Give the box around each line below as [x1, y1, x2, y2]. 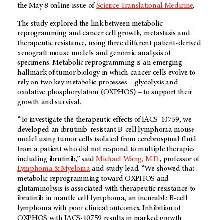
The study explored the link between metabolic [17, 20, 163, 28]
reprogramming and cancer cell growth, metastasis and [17, 29, 190, 38]
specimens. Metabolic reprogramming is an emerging [17, 59, 182, 67]
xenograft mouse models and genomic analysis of [17, 49, 171, 57]
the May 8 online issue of [17, 2, 96, 10]
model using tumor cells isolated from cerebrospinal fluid [17, 136, 196, 144]
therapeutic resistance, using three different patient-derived [17, 39, 201, 48]
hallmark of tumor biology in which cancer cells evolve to [17, 69, 195, 77]
